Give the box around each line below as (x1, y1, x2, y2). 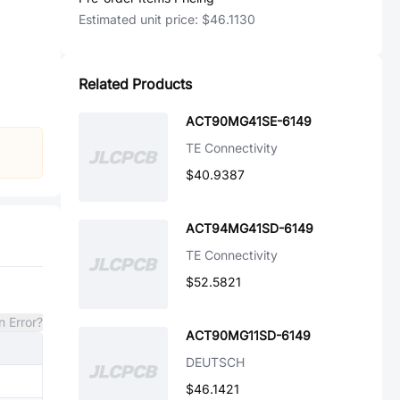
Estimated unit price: (79, 12, 202, 27)
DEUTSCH (186, 354, 245, 370)
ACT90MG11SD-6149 (186, 328, 311, 343)
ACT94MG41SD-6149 (186, 221, 313, 236)
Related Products (79, 75, 192, 93)
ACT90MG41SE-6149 (186, 113, 312, 129)
